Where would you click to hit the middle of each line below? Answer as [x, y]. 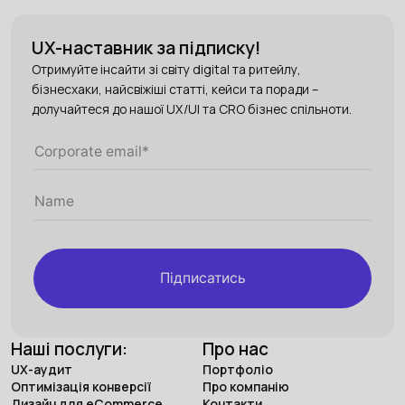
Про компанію [246, 387]
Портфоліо [238, 370]
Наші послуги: [69, 349]
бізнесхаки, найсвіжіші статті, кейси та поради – [175, 89]
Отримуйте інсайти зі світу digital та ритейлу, [167, 70]
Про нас [235, 349]
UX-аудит [41, 370]
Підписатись [202, 278]
